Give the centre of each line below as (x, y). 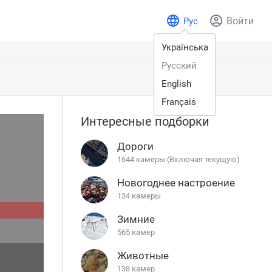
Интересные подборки (145, 121)
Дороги (136, 146)
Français (179, 102)
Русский (179, 66)
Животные (143, 256)
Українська (185, 47)
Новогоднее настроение (176, 183)
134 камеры (139, 196)
